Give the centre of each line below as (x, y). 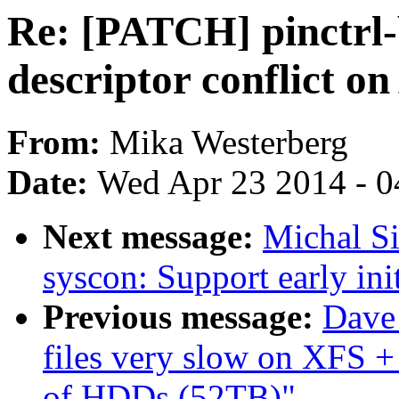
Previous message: (183, 317)
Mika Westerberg (229, 142)
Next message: (153, 237)
